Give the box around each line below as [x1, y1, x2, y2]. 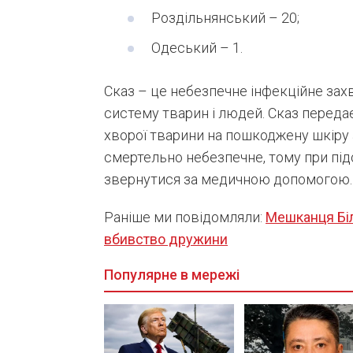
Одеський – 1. [151, 39, 243, 56]
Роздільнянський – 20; [151, 9, 299, 26]
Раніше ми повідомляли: [104, 208, 266, 225]
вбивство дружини [104, 230, 228, 247]
